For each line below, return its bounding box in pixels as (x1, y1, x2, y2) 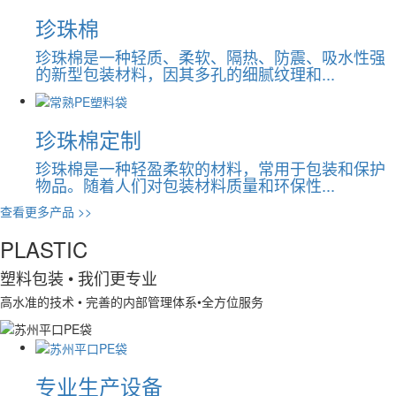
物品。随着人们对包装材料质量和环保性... (35, 173, 335, 197)
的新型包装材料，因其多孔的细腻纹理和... (35, 61, 335, 85)
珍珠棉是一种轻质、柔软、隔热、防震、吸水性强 (35, 44, 385, 68)
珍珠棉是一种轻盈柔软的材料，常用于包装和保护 (35, 156, 385, 180)
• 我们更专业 (64, 266, 157, 290)
